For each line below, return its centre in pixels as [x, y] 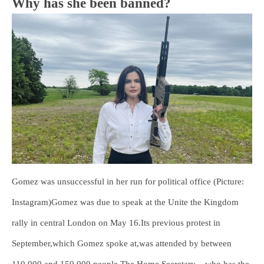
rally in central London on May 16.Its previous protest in [116, 223]
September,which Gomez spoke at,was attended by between [122, 244]
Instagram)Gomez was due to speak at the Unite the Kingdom [125, 202]
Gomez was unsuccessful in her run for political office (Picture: [128, 182]
